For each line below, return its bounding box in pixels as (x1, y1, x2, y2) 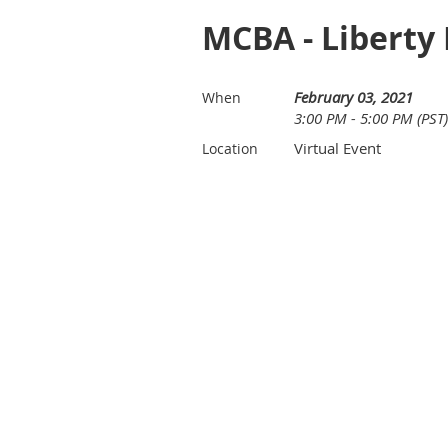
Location (202, 139, 258, 158)
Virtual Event (294, 138, 381, 158)
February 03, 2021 (294, 87, 413, 107)
